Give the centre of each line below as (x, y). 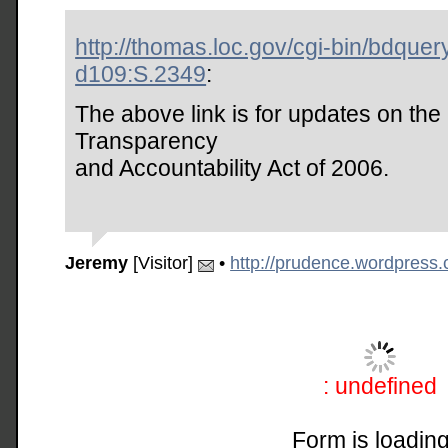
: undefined (380, 385)
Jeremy (97, 262)
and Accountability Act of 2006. (232, 167)
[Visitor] (163, 262)
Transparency (147, 140)
